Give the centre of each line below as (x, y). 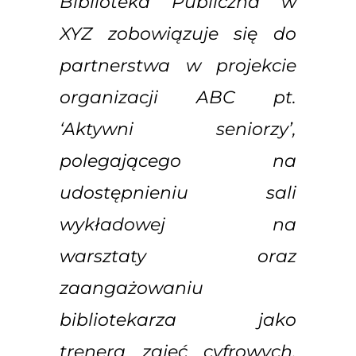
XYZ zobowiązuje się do (178, 33)
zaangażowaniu (132, 288)
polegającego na (178, 161)
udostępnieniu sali (178, 192)
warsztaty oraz (178, 256)
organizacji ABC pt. (178, 97)
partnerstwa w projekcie (178, 65)
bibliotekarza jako (178, 319)
